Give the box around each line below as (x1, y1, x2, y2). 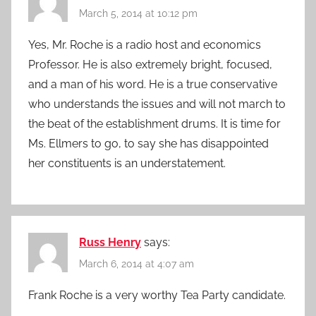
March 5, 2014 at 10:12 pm (79, 7, 197, 19)
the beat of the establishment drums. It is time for (28, 116, 281, 130)
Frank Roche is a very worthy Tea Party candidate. (28, 288, 286, 303)
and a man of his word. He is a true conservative (28, 77, 277, 91)
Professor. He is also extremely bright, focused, (28, 57, 272, 71)
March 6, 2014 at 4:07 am (79, 258, 194, 270)
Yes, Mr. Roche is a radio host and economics (28, 37, 261, 51)
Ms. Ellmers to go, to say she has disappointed (28, 136, 269, 150)
